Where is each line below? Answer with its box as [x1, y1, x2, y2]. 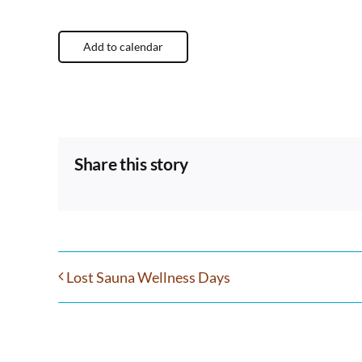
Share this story [74, 154, 188, 175]
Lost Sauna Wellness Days [66, 268, 230, 287]
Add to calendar [83, 40, 163, 54]
